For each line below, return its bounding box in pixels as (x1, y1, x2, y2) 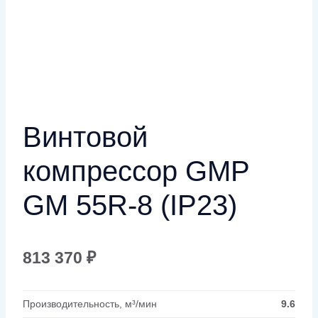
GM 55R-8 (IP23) (23, 189, 237, 221)
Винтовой (23, 121, 148, 153)
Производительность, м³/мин (23, 297, 157, 309)
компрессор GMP (23, 155, 249, 187)
